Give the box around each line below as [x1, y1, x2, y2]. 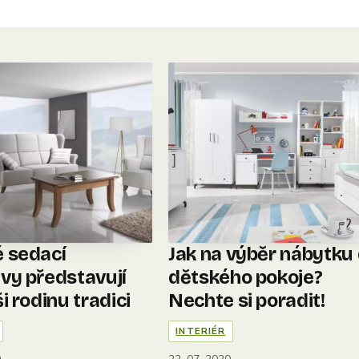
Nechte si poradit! [168, 289, 325, 313]
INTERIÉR [175, 324, 226, 337]
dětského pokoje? [168, 266, 323, 289]
